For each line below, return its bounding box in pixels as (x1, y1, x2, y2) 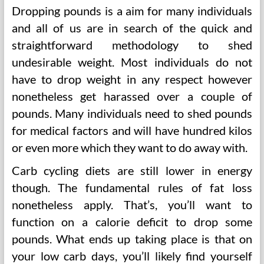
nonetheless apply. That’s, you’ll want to (11, 197, 253, 212)
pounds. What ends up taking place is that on (11, 232, 253, 246)
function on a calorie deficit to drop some (11, 214, 253, 229)
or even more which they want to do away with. (11, 140, 247, 154)
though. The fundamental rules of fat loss (11, 180, 253, 194)
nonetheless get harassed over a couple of (11, 89, 253, 103)
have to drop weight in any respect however (11, 72, 253, 86)
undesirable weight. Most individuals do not (11, 55, 253, 69)
